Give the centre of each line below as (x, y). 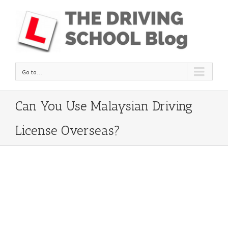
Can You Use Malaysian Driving (104, 106)
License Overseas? (68, 131)
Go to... (32, 72)
